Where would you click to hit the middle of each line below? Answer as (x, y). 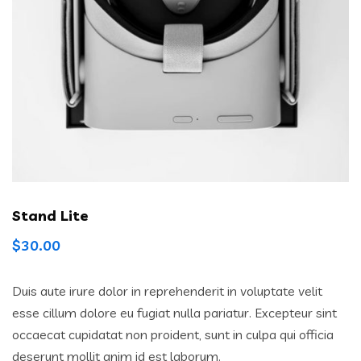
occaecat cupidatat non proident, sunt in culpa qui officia (173, 335)
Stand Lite (50, 216)
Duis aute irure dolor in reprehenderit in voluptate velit (167, 291)
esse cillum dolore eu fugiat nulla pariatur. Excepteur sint (174, 313)
